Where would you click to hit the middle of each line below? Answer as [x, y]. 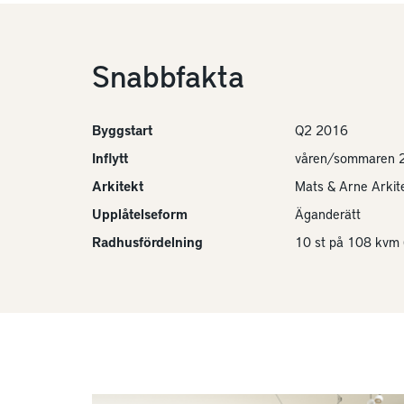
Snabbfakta [168, 75]
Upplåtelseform [140, 214]
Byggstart [122, 130]
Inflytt [110, 158]
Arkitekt [118, 186]
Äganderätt [328, 214]
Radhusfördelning [147, 242]
